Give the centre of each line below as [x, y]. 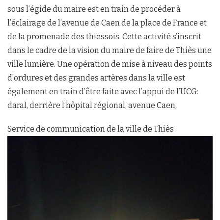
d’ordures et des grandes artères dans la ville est [96, 78]
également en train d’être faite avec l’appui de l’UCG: [103, 92]
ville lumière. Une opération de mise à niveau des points [110, 64]
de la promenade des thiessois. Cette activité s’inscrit [104, 37]
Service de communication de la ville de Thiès [91, 129]
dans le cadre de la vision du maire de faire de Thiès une [110, 51]
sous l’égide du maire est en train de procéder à [94, 9]
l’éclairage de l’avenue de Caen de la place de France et [107, 23]
